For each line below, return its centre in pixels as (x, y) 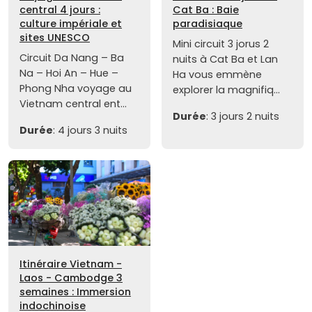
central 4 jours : (60, 10)
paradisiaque (208, 24)
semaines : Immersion (75, 291)
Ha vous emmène (217, 75)
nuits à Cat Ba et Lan (225, 60)
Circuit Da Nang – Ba (72, 58)
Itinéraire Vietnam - (71, 264)
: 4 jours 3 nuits (90, 131)
